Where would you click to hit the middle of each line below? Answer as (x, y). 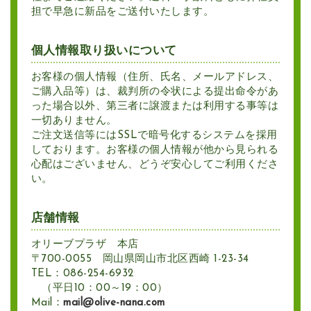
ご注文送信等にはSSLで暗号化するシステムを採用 (154, 136)
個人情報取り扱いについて (104, 51)
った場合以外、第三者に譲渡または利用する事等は (155, 107)
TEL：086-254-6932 (82, 274)
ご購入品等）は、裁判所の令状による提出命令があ (155, 92)
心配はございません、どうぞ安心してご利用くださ (155, 165)
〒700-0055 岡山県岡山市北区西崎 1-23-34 (140, 260)
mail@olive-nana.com (114, 303)
